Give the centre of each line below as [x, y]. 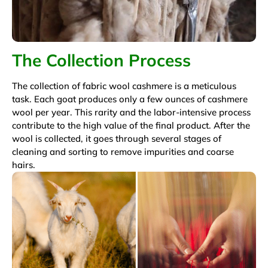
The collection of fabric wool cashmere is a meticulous [124, 86]
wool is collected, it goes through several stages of [117, 138]
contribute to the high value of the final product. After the [131, 125]
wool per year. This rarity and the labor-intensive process [131, 112]
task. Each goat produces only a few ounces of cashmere [130, 99]
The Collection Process [101, 60]
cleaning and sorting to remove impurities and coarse [123, 151]
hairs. [24, 165]
